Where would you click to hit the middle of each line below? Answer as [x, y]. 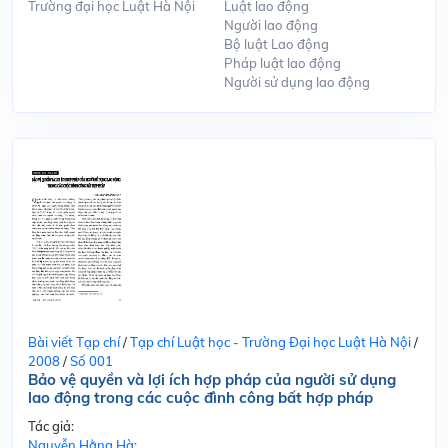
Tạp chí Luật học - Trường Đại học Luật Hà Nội [270, 341]
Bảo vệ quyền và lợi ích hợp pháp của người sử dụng [212, 379]
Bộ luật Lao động [276, 43]
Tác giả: [51, 425]
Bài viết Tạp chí [74, 341]
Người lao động [271, 24]
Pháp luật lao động [282, 62]
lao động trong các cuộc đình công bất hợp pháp [200, 397]
